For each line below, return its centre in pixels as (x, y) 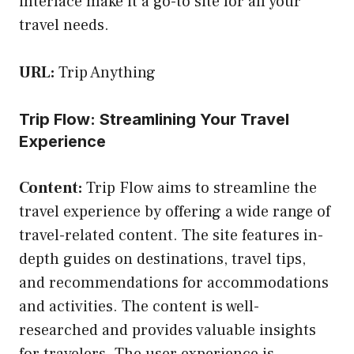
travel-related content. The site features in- (171, 235)
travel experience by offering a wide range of (175, 211)
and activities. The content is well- (139, 306)
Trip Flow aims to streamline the (200, 188)
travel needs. (64, 25)
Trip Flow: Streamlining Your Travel (154, 119)
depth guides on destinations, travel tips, (162, 259)
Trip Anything (107, 72)
